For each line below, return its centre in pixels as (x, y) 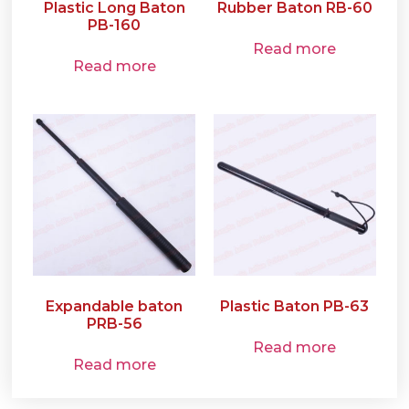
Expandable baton (115, 307)
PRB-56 (114, 324)
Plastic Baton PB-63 (295, 307)
